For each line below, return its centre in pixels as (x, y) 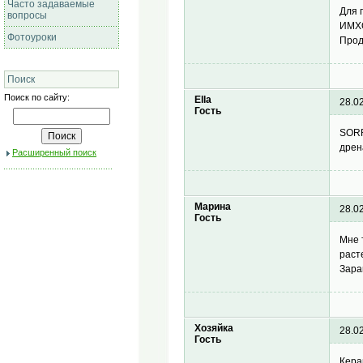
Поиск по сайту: (37, 97)
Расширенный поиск (54, 152)
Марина (213, 207)
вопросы (27, 15)
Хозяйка (214, 329)
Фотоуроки (32, 37)
